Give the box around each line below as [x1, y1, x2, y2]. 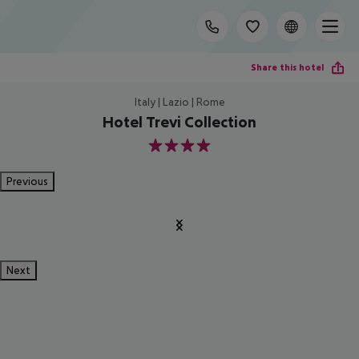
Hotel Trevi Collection [103, 113, 256, 131]
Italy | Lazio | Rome [134, 95, 225, 108]
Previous [6, 175, 48, 188]
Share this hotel [251, 61, 324, 73]
